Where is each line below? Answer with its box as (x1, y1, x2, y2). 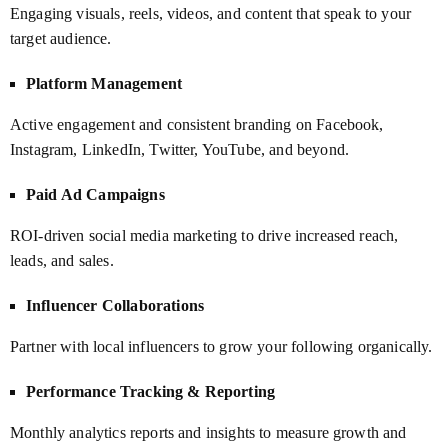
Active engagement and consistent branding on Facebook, (10, 115, 384, 133)
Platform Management (26, 74, 183, 92)
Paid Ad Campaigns (26, 185, 165, 203)
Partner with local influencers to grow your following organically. (10, 337, 433, 355)
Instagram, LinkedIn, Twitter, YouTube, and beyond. (10, 140, 350, 158)
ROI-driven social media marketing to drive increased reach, (10, 226, 399, 244)
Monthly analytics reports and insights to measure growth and (10, 423, 407, 441)
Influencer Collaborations (26, 296, 204, 314)
